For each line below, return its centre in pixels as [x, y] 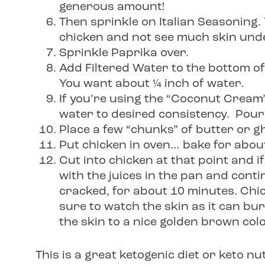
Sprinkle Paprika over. [124, 53]
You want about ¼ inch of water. [151, 84]
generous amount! [112, 7]
